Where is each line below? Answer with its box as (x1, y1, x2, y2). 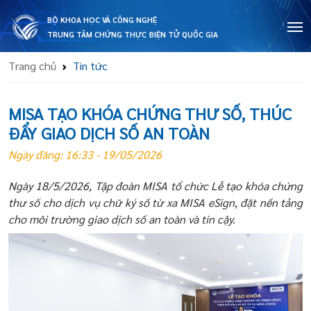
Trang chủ (8, 58, 56, 73)
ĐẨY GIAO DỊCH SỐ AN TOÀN (8, 121, 210, 144)
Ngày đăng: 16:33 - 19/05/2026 (8, 147, 162, 162)
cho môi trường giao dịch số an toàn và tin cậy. (8, 212, 235, 226)
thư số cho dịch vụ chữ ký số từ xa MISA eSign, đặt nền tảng (8, 195, 303, 210)
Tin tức (73, 58, 108, 73)
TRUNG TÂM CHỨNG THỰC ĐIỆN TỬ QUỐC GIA (47, 29, 218, 40)
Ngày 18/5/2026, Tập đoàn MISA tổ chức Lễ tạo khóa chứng (8, 178, 303, 193)
